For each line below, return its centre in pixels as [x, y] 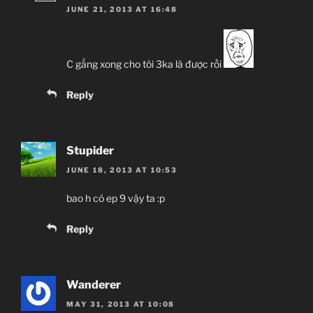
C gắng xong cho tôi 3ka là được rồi [145, 64]
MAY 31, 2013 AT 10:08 [121, 304]
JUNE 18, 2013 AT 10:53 [122, 169]
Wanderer [94, 284]
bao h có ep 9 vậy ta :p [116, 198]
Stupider [90, 150]
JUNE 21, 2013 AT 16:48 [122, 9]
